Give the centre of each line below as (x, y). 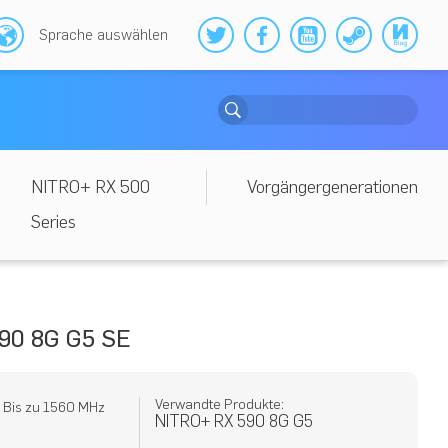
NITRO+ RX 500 (90, 187)
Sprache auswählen (103, 35)
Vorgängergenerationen (332, 187)
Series (53, 222)
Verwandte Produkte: (220, 404)
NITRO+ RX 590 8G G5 (234, 421)
